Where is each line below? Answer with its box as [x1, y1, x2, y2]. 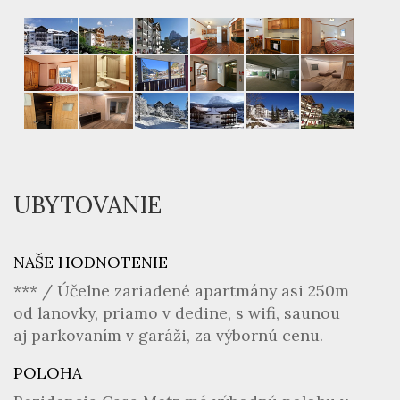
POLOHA [13, 362, 82, 383]
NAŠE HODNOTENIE [13, 252, 168, 272]
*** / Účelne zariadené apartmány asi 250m [13, 280, 349, 301]
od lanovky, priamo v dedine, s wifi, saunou [13, 303, 340, 323]
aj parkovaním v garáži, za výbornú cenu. [13, 325, 323, 346]
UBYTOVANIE [13, 190, 162, 220]
